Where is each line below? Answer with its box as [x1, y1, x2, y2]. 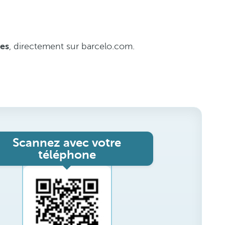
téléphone [38, 148, 96, 162]
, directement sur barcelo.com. [9, 41, 135, 51]
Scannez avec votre [13, 136, 121, 150]
